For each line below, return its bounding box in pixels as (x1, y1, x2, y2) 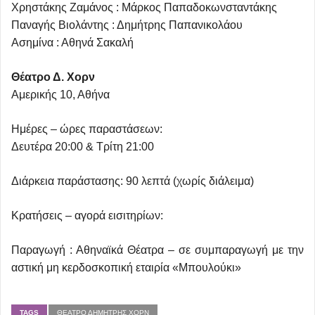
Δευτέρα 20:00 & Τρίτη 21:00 (11, 140, 154, 153)
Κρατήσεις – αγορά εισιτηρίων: (11, 209, 163, 221)
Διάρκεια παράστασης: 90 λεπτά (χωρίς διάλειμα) (11, 174, 254, 187)
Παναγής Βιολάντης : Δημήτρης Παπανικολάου (11, 18, 243, 31)
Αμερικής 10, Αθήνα (11, 88, 110, 101)
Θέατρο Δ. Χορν (11, 70, 95, 83)
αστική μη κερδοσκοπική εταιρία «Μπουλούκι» (11, 261, 241, 274)
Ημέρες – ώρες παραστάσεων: (11, 122, 162, 135)
